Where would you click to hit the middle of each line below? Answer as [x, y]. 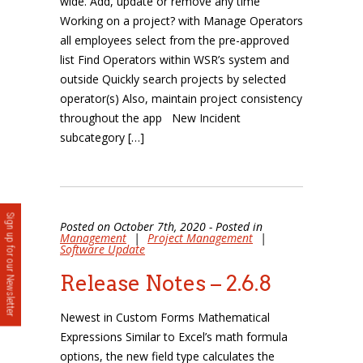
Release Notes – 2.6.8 [166, 283]
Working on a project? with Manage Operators [181, 21]
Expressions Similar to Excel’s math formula [174, 337]
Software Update [102, 249]
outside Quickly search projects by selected [173, 79]
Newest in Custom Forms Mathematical [165, 317]
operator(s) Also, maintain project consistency [181, 98]
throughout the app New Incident [150, 118]
